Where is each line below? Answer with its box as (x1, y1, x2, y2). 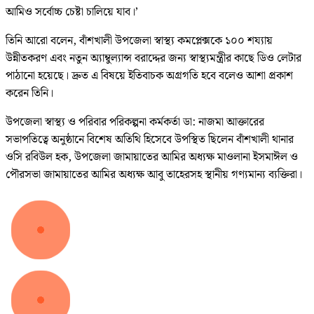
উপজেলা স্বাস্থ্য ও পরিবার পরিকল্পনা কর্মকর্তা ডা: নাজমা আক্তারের (6, 114, 264, 132)
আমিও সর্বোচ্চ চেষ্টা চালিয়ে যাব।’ (6, 4, 138, 22)
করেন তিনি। (6, 85, 53, 103)
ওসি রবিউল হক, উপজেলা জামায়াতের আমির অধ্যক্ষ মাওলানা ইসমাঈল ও (6, 149, 298, 167)
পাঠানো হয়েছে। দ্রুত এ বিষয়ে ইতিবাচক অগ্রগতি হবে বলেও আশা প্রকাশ (6, 67, 293, 86)
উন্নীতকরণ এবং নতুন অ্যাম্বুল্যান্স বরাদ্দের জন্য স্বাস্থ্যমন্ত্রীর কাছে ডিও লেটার (6, 50, 301, 68)
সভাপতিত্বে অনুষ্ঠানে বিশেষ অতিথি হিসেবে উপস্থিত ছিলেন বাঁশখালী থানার (6, 131, 294, 149)
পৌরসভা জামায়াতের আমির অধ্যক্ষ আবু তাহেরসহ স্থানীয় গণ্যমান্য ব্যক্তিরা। (6, 166, 302, 184)
